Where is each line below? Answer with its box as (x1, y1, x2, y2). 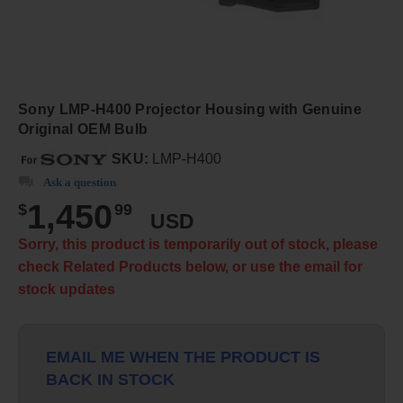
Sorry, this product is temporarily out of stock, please (18, 237, 378, 252)
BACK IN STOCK (46, 370, 175, 389)
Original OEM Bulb (18, 121, 148, 137)
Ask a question (43, 175, 116, 189)
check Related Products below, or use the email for (18, 259, 363, 274)
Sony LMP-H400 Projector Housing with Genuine (18, 102, 363, 117)
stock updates (18, 282, 115, 297)
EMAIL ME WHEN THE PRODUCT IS (46, 347, 320, 366)
